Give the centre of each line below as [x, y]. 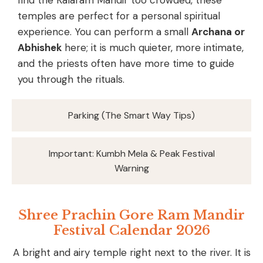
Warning [131, 168]
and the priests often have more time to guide [126, 63]
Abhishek [40, 47]
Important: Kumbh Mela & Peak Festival [131, 153]
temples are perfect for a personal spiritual [119, 16]
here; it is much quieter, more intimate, [153, 47]
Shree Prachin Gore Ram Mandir [131, 215]
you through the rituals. [71, 79]
